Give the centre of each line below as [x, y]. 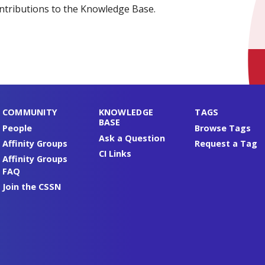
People [17, 128]
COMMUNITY [30, 112]
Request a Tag [226, 143]
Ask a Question [132, 138]
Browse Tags [223, 128]
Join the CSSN [31, 186]
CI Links [115, 153]
